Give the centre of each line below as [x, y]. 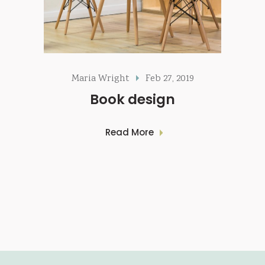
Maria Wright [100, 79]
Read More [130, 132]
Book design [132, 100]
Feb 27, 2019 [169, 79]
